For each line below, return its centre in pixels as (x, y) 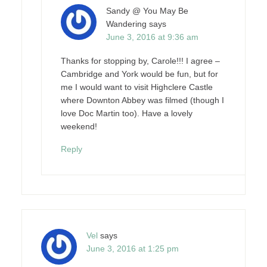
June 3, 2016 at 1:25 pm (132, 249)
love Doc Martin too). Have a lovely (126, 113)
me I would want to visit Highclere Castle (136, 87)
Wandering (126, 24)
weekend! (79, 126)
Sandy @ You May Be (147, 11)
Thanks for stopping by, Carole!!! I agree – (140, 61)
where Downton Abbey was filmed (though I (142, 100)
